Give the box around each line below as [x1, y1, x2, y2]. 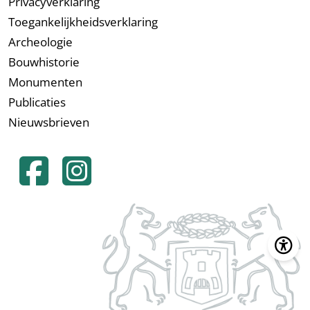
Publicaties [8, 94, 66, 110]
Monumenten [8, 74, 82, 90]
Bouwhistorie [8, 54, 80, 70]
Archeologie [8, 34, 73, 50]
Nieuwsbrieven [8, 114, 89, 130]
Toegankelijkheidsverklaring [8, 14, 158, 30]
